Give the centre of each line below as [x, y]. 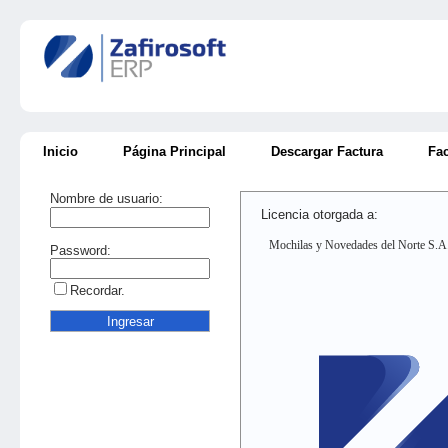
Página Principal [174, 151]
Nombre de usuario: [106, 198]
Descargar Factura [327, 151]
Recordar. [97, 290]
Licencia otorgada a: [321, 214]
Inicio [60, 151]
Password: [80, 250]
